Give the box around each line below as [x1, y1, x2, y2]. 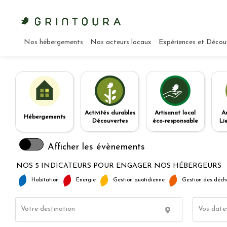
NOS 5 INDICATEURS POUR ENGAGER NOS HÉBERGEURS [16, 162, 221, 170]
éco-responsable [152, 118, 198, 124]
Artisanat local [155, 110, 196, 116]
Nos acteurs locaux [90, 39, 152, 46]
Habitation [31, 177, 59, 183]
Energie [76, 177, 96, 183]
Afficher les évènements [48, 142, 145, 153]
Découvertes [92, 118, 128, 124]
